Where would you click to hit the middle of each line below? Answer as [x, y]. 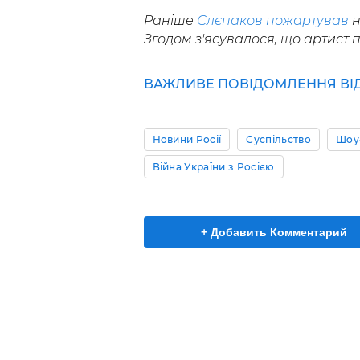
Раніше [170, 20]
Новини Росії [187, 139]
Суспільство [278, 139]
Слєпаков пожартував [274, 20]
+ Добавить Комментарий [274, 232]
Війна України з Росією [213, 166]
